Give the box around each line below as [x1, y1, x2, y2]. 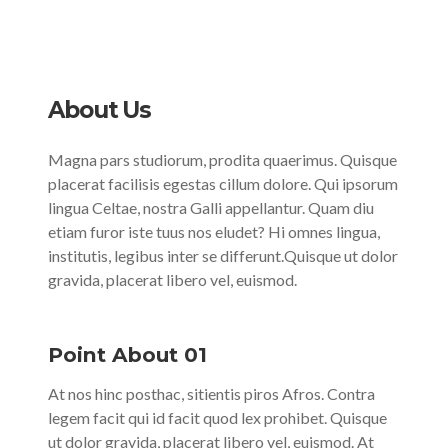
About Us [48, 96, 152, 124]
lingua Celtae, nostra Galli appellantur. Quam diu [48, 198, 374, 217]
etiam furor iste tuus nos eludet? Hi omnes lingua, [48, 222, 380, 241]
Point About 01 [48, 342, 207, 367]
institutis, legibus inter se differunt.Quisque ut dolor [48, 246, 398, 265]
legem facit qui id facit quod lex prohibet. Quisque [48, 408, 387, 427]
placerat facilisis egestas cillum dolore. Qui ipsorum [48, 174, 398, 193]
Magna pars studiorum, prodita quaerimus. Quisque [48, 150, 397, 169]
